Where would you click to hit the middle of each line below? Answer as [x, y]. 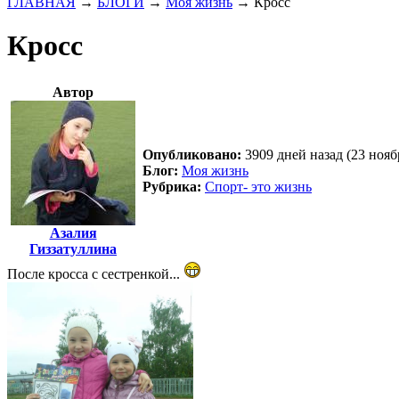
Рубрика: [172, 187]
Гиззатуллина [73, 249]
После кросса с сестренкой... [95, 274]
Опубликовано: [192, 155]
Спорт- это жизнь [258, 187]
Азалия [73, 233]
